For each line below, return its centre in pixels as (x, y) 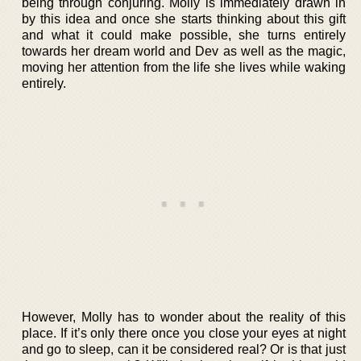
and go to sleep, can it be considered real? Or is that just (184, 349)
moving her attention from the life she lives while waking (184, 67)
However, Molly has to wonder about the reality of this (184, 317)
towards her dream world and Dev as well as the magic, (184, 51)
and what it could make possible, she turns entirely (184, 35)
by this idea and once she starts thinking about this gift (184, 19)
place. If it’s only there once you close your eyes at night (184, 333)
